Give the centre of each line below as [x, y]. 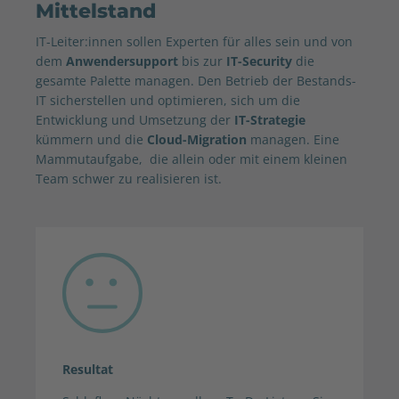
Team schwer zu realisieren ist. [129, 178]
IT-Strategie [270, 119]
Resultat [88, 369]
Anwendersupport [120, 61]
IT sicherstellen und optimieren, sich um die [168, 100]
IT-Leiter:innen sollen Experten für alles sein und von [194, 41]
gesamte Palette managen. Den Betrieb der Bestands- [196, 80]
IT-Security [259, 61]
